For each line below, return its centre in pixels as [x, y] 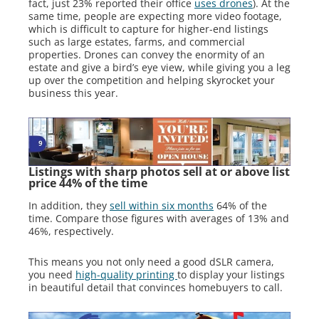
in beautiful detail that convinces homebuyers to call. [156, 287]
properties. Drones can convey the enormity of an [147, 54]
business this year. [73, 93]
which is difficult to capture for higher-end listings [148, 28]
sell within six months [162, 205]
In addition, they [69, 205]
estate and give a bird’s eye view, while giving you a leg [159, 67]
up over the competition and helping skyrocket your [152, 80]
